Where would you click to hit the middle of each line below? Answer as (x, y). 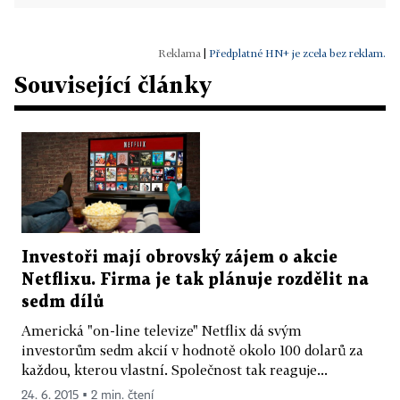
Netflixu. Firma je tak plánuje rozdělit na (195, 279)
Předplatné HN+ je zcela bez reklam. (297, 54)
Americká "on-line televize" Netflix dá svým (162, 330)
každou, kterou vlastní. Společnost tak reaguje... (175, 369)
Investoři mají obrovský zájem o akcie (179, 257)
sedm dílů (62, 302)
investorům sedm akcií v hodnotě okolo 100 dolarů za (192, 350)
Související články (113, 85)
